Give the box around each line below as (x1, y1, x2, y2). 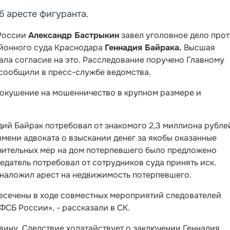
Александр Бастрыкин (28, 30, 119, 41)
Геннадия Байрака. (105, 42, 182, 53)
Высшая (182, 42, 215, 53)
